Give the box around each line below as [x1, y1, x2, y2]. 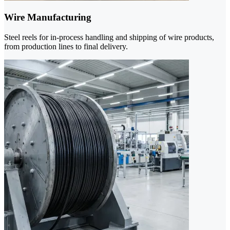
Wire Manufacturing [4, 12, 91, 23]
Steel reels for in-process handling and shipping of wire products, [4, 32, 214, 42]
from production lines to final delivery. [4, 42, 128, 51]
